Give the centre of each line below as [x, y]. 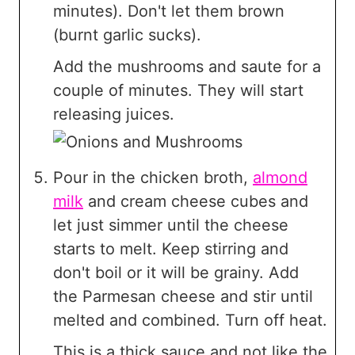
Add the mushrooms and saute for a [187, 67]
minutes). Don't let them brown [169, 11]
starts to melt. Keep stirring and [171, 249]
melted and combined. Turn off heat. [190, 321]
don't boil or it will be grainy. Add [176, 273]
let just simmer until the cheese [171, 225]
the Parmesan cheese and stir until [183, 297]
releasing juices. [114, 115]
